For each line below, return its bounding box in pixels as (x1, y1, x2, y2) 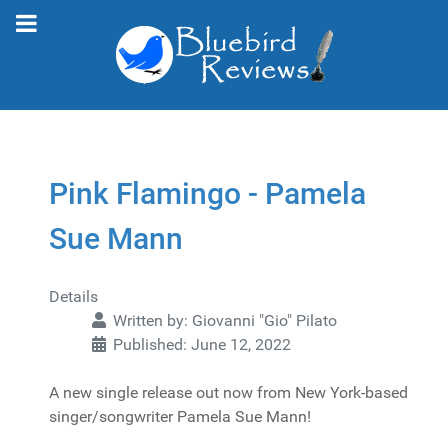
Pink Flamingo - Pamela (49, 176, 366, 211)
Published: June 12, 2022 (113, 335, 291, 354)
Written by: (109, 311, 192, 330)
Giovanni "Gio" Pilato (192, 311, 337, 330)
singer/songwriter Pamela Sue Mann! (49, 407, 311, 426)
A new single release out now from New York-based (49, 383, 408, 402)
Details (49, 287, 98, 306)
